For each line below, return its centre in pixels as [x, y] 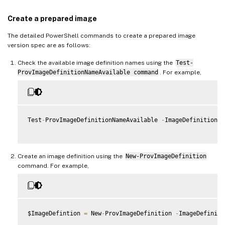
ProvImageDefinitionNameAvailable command [88, 72]
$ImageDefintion [56, 213]
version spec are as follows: [49, 45]
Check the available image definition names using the [96, 63]
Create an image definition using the [71, 156]
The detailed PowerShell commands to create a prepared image [101, 35]
